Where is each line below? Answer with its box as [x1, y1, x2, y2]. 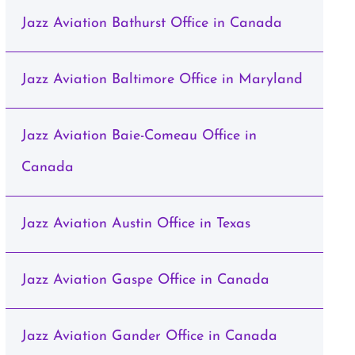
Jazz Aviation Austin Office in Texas [21, 216, 250, 231]
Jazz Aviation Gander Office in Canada [21, 329, 277, 344]
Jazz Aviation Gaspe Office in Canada [21, 273, 269, 288]
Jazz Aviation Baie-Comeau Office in [21, 128, 257, 143]
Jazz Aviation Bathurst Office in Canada [21, 16, 282, 31]
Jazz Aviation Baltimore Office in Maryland [21, 72, 303, 87]
